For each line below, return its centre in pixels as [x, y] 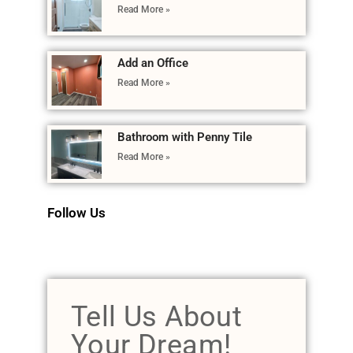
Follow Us [76, 213]
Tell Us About [157, 317]
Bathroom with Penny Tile [184, 137]
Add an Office [152, 63]
